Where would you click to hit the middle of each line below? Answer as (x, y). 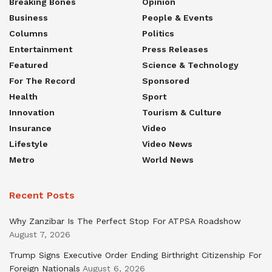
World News (168, 159)
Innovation (32, 112)
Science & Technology (190, 65)
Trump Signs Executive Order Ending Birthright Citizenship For (135, 255)
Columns (29, 33)
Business (29, 17)
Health (23, 96)
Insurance (30, 128)
